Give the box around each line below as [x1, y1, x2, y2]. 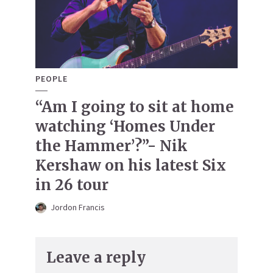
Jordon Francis [51, 202, 105, 213]
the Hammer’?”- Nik [35, 136, 188, 156]
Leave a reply [46, 248, 146, 268]
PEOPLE [35, 73, 68, 85]
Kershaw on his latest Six [35, 156, 226, 175]
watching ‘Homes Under [35, 117, 215, 136]
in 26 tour [35, 175, 108, 195]
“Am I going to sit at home [35, 97, 234, 117]
